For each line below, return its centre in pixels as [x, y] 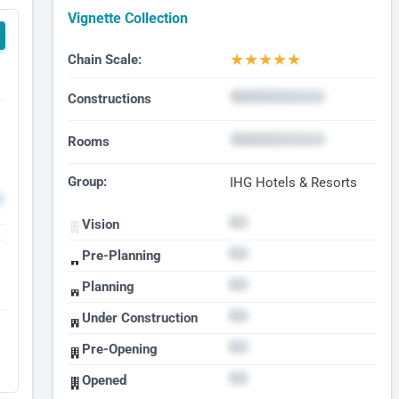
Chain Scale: [104, 59]
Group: [87, 182]
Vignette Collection [127, 19]
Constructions [109, 98]
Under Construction [139, 318]
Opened [104, 380]
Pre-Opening [119, 349]
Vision [100, 224]
